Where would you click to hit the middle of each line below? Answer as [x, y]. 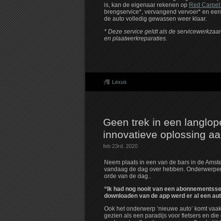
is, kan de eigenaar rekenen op [147, 5]
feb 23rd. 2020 [120, 146]
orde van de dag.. [133, 176]
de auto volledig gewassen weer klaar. [155, 19]
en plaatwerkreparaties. [136, 39]
